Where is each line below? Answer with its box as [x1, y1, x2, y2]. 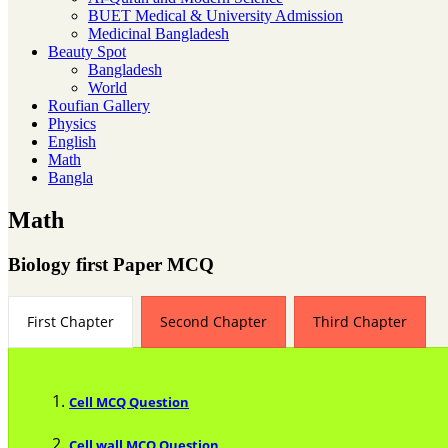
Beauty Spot [48, 43, 126, 60]
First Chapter [27, 311, 114, 331]
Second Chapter [160, 311, 267, 331]
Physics [48, 115, 96, 132]
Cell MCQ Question [69, 392, 189, 411]
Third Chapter [313, 311, 407, 331]
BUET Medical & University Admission [88, 7, 343, 24]
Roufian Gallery [48, 97, 150, 114]
